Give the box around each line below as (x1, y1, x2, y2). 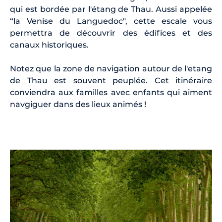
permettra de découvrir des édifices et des (10, 28, 212, 38)
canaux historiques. (10, 40, 93, 50)
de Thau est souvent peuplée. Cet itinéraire (10, 76, 212, 86)
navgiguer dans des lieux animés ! (10, 100, 148, 110)
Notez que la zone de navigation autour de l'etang (10, 64, 212, 74)
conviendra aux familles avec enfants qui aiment (10, 88, 212, 98)
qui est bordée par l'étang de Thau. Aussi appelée (10, 4, 212, 14)
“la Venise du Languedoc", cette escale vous (10, 16, 212, 26)
